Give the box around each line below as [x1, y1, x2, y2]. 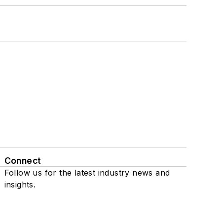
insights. [4, 180, 36, 190]
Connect [4, 155, 41, 166]
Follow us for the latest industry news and [4, 168, 170, 178]
